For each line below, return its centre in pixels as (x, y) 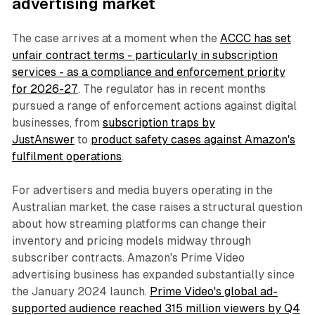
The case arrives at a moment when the (116, 39)
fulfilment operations (66, 157)
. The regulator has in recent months (172, 89)
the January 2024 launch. (81, 292)
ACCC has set (255, 39)
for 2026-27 (45, 89)
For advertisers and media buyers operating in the (142, 191)
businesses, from (57, 123)
